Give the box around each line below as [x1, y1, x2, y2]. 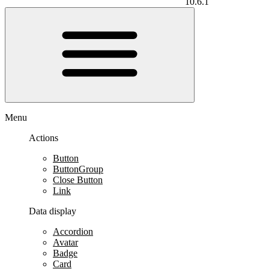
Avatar [53, 237, 78, 247]
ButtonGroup [53, 163, 103, 174]
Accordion [53, 226, 93, 237]
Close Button [53, 174, 103, 185]
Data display [29, 205, 76, 216]
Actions [29, 132, 58, 143]
